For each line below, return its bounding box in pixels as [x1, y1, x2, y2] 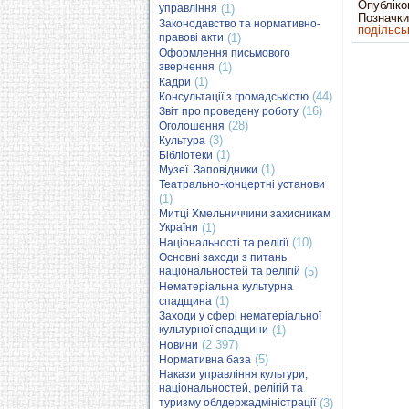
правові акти [159, 31, 224, 45]
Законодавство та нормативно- [159, 17, 320, 30]
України [159, 221, 198, 235]
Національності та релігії [159, 236, 288, 249]
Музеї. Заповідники [159, 163, 257, 176]
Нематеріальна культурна [159, 280, 293, 293]
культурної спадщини [159, 323, 268, 337]
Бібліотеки [159, 149, 213, 162]
